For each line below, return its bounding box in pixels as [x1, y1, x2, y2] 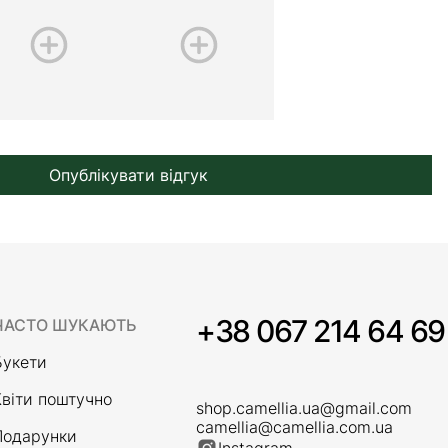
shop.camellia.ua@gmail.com [196, 398, 412, 418]
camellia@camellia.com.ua [196, 417, 393, 437]
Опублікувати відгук [48, 165, 208, 185]
